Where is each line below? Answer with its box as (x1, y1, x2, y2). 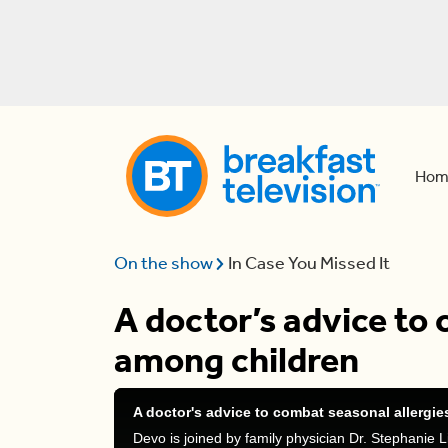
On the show (114, 252, 216, 274)
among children (114, 339, 359, 381)
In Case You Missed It (228, 252, 391, 274)
